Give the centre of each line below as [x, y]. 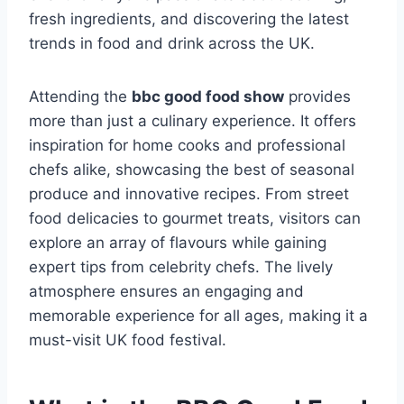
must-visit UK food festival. [128, 340]
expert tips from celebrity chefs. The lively [181, 267]
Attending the [80, 97]
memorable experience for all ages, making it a [198, 316]
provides [317, 97]
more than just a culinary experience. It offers [193, 121]
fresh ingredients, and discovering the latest [189, 19]
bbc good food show [208, 97]
